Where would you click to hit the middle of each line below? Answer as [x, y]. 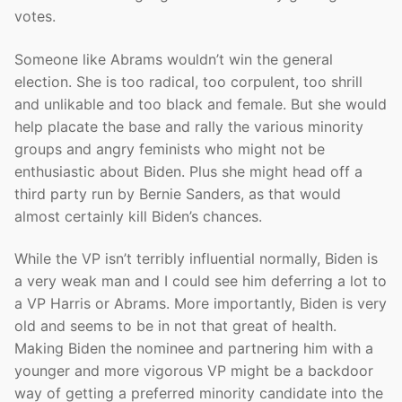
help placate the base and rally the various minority [189, 126]
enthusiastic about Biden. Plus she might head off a [188, 171]
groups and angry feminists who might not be [170, 149]
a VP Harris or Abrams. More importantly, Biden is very [201, 304]
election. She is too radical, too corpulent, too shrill [188, 81]
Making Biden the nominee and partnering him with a [194, 349]
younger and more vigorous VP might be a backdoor [194, 371]
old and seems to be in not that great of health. [175, 326]
